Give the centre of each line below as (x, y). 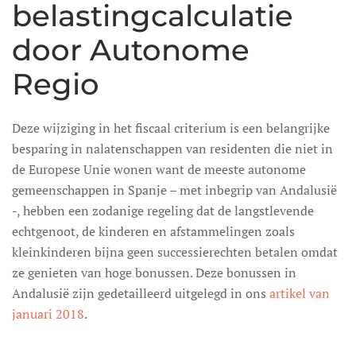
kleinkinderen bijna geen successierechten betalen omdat (175, 252)
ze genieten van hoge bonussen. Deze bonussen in (154, 273)
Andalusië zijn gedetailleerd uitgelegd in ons (141, 293)
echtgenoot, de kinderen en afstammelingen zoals (153, 231)
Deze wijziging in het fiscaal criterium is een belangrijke (171, 128)
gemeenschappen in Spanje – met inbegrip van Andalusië (174, 190)
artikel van (300, 293)
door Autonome (131, 50)
